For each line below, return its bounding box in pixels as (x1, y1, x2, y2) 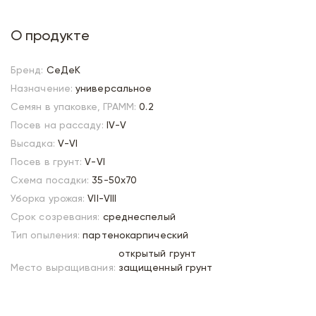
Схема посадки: (11, 176, 90, 186)
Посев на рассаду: (11, 121, 104, 130)
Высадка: (11, 139, 55, 149)
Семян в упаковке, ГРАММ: (11, 102, 137, 112)
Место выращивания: (11, 263, 116, 273)
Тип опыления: (11, 231, 80, 241)
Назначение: (11, 84, 73, 94)
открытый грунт (118, 249, 197, 259)
